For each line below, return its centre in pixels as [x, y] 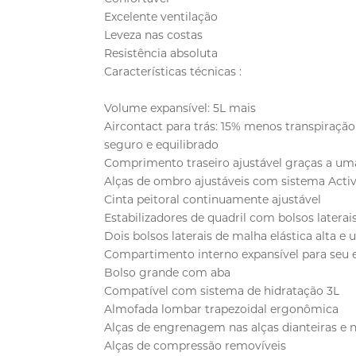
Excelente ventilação [161, 16]
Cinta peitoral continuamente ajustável [213, 199]
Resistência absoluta [161, 53]
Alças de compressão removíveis [195, 345]
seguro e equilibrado [162, 144]
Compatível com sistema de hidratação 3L [222, 290]
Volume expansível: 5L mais [180, 108]
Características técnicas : [173, 71]
